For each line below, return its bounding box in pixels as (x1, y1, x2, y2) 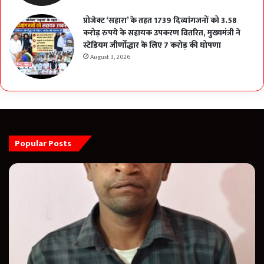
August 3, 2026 (90, 52, 130, 63)
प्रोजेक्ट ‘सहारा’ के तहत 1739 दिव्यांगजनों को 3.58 (83, 14, 237, 28)
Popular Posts (15, 136, 71, 151)
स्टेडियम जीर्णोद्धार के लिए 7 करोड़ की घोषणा (83, 38, 221, 52)
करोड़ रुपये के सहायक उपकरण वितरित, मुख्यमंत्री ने (83, 26, 240, 40)
